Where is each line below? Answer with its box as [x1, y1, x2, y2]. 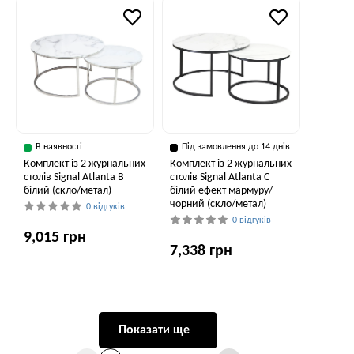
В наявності [36, 142, 82, 152]
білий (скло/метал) [24, 185, 111, 197]
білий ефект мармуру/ [170, 185, 273, 197]
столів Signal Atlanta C [170, 171, 269, 183]
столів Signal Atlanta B [24, 171, 124, 183]
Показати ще [119, 324, 190, 337]
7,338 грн [170, 243, 232, 259]
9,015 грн [24, 230, 86, 246]
